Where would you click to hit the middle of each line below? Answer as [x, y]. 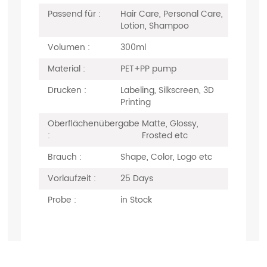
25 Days [137, 178]
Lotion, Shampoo [155, 26]
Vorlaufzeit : [72, 178]
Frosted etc [165, 136]
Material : [66, 69]
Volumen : [69, 47]
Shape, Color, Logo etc [167, 157]
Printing [136, 102]
